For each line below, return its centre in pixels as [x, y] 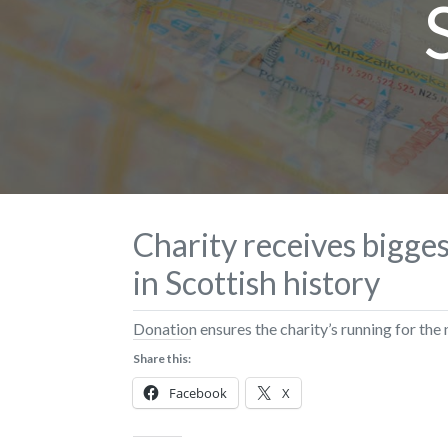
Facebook [198, 392]
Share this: [162, 358]
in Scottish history [256, 282]
